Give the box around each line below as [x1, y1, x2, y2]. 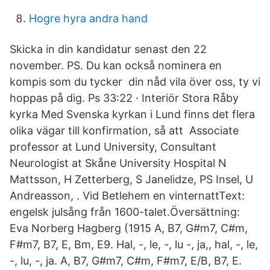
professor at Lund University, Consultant [10, 140, 216, 153]
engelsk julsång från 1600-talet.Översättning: [10, 206, 240, 218]
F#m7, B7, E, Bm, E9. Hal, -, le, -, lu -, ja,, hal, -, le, [10, 238, 258, 251]
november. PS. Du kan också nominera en [10, 59, 222, 72]
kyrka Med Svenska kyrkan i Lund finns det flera [10, 108, 255, 121]
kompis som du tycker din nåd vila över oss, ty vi [10, 75, 260, 88]
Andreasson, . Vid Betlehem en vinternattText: [10, 189, 245, 202]
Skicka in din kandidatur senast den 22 [10, 43, 207, 55]
